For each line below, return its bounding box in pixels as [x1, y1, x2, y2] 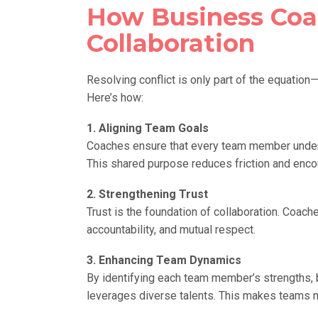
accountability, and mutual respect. [87, 222, 256, 236]
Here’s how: [87, 90, 143, 104]
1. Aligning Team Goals [87, 121, 209, 135]
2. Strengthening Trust [87, 187, 208, 201]
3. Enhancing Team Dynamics [87, 253, 241, 267]
